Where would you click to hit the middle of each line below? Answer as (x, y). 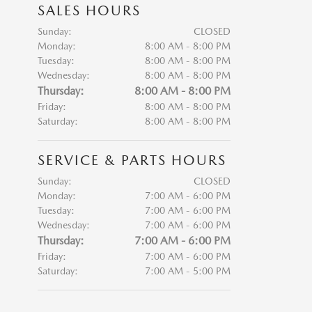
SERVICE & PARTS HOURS (132, 160)
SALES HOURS (89, 10)
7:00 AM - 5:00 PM (188, 271)
